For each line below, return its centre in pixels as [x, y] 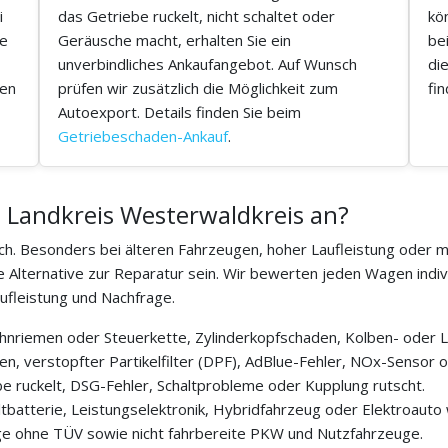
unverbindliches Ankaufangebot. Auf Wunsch [207, 64]
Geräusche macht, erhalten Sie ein [174, 40]
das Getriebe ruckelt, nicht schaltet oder [196, 16]
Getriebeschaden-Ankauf [143, 136]
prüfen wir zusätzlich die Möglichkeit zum [198, 88]
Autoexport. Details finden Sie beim [179, 112]
